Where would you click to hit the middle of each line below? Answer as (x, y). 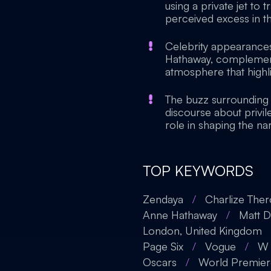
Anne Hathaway (180, 215)
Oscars (160, 262)
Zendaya (163, 199)
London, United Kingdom (202, 230)
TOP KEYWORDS (198, 171)
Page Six (163, 246)
